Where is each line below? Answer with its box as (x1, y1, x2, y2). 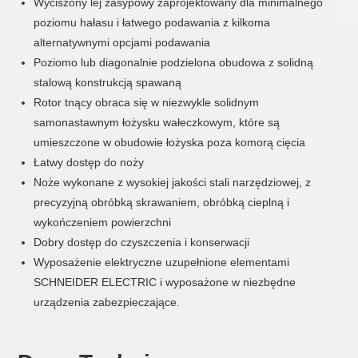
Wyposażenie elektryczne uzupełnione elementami (34, 256, 290, 268)
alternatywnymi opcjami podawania (34, 36, 211, 49)
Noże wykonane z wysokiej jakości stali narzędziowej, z (34, 176, 312, 189)
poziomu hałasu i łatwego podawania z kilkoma (34, 16, 271, 29)
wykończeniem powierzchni (34, 216, 172, 229)
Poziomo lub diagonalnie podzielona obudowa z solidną (34, 56, 314, 69)
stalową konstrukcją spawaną (34, 76, 182, 89)
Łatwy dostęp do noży (34, 156, 145, 169)
